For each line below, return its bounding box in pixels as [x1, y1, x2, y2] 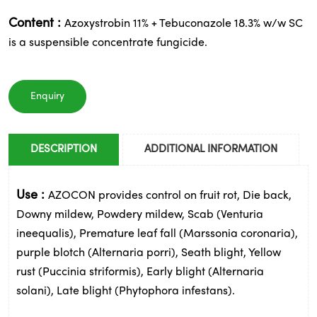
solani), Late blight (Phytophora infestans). [16, 286, 238, 298]
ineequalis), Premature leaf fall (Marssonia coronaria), [16, 229, 298, 241]
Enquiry [30, 92, 64, 102]
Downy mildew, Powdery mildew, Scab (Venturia [16, 209, 263, 221]
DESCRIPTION [30, 144, 97, 155]
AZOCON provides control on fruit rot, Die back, [48, 190, 292, 202]
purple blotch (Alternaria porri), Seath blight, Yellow [16, 248, 281, 260]
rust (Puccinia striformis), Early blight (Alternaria [16, 267, 264, 279]
